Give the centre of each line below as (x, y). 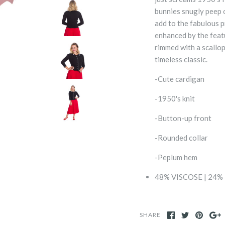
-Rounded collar (181, 138)
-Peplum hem (176, 157)
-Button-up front (183, 118)
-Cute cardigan (180, 79)
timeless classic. (181, 59)
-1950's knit (175, 98)
